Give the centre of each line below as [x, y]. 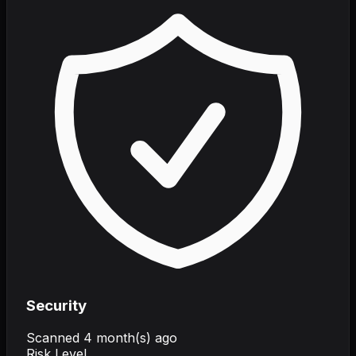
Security [56, 305]
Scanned [55, 337]
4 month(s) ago [130, 337]
